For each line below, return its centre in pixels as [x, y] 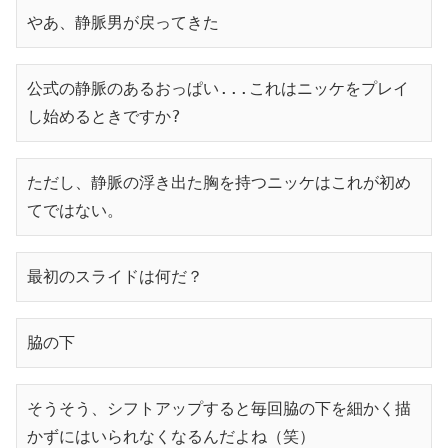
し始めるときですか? [104, 116]
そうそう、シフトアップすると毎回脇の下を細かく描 [219, 408]
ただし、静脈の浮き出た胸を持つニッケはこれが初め [219, 182]
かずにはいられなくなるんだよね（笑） [171, 436]
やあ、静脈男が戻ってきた [123, 22]
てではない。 [75, 210]
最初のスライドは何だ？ [115, 276]
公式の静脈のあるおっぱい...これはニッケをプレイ [218, 88]
